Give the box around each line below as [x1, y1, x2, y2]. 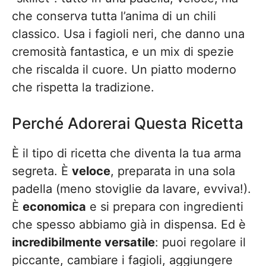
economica [23, 199, 86, 214]
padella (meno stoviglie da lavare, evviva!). [12, 182, 251, 196]
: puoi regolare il [155, 235, 246, 249]
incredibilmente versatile [12, 235, 155, 249]
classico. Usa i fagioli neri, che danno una [12, 27, 245, 41]
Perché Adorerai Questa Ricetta [12, 114, 243, 132]
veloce [72, 164, 110, 178]
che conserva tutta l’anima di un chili [12, 9, 216, 23]
